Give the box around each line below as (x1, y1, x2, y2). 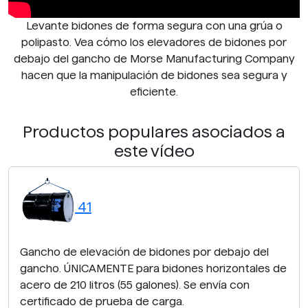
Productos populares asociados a (23, 122, 285, 140)
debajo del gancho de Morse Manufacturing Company (13, 52, 295, 65)
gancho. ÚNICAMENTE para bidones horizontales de (20, 262, 287, 274)
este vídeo (113, 142, 195, 159)
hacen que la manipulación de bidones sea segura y (21, 69, 287, 81)
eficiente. (130, 85, 178, 98)
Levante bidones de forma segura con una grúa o (25, 19, 283, 32)
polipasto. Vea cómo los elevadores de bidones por (21, 36, 287, 48)
